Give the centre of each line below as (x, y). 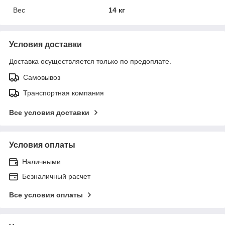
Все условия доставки (49, 112)
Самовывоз (42, 77)
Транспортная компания (64, 93)
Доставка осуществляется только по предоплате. (90, 61)
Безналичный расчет (56, 176)
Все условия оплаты (46, 195)
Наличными (41, 161)
